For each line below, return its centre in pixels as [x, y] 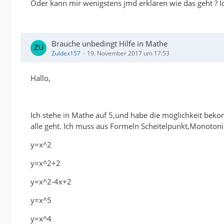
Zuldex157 [66, 53]
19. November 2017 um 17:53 [128, 53]
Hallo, [40, 78]
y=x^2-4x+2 [51, 181]
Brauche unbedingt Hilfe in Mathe [109, 43]
